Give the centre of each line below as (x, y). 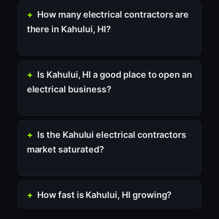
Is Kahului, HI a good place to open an (115, 75)
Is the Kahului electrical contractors (112, 135)
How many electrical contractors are (113, 15)
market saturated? (65, 150)
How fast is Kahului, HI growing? (105, 195)
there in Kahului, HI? (69, 29)
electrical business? (69, 89)
